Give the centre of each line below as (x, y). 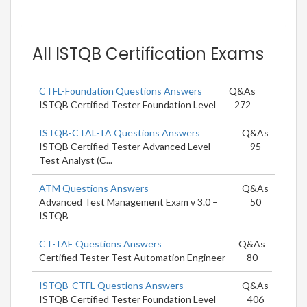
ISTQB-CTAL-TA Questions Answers (120, 132)
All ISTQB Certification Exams (148, 53)
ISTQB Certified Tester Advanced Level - (127, 146)
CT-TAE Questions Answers (100, 243)
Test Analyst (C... (76, 160)
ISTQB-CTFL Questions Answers (111, 285)
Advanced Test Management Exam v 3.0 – (128, 201)
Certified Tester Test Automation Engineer (132, 257)
